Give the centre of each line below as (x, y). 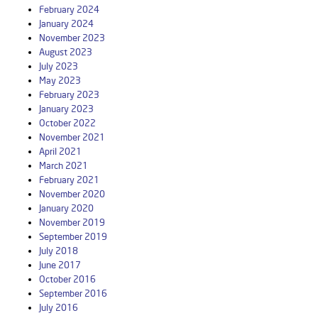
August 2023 (66, 52)
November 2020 (72, 194)
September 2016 (73, 294)
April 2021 (60, 152)
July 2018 (59, 251)
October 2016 (67, 279)
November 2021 (72, 137)
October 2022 (67, 123)
